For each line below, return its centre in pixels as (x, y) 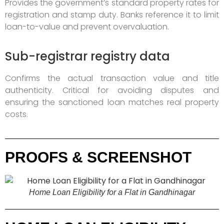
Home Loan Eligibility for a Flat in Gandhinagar (112, 192)
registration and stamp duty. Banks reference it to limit (112, 15)
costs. (16, 114)
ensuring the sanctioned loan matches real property (112, 102)
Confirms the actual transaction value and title (112, 78)
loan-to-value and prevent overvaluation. (87, 27)
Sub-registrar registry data (87, 56)
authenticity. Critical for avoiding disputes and (112, 90)
